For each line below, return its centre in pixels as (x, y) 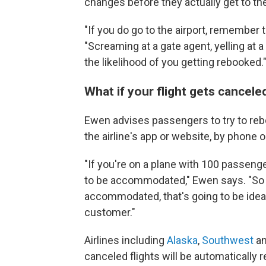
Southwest (228, 240)
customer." (110, 212)
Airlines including (126, 240)
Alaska (182, 240)
